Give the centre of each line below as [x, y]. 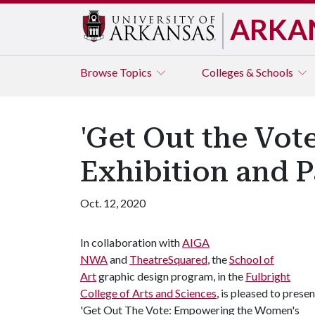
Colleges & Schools [249, 72]
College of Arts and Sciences [148, 293]
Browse [100, 72]
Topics [137, 72]
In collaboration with [131, 242]
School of [252, 259]
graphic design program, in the [171, 276]
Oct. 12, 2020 [113, 203]
